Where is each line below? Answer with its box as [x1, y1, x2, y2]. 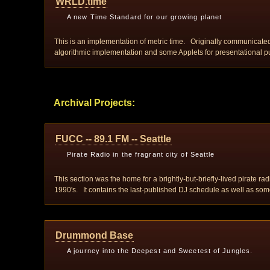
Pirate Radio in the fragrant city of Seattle [67, 151, 215, 158]
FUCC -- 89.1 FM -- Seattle [55, 134, 171, 144]
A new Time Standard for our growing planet [67, 13, 222, 20]
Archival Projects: [54, 98, 135, 108]
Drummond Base [55, 230, 133, 240]
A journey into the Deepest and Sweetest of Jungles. [67, 247, 253, 254]
